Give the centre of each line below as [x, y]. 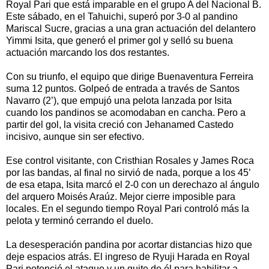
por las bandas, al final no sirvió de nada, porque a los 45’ [128, 172]
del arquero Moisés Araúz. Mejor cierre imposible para [121, 196]
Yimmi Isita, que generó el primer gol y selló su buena [119, 40]
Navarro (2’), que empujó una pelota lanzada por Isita [119, 100]
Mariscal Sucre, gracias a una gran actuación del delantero [131, 28]
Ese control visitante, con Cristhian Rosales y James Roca [130, 160]
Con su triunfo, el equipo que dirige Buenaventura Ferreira [130, 76]
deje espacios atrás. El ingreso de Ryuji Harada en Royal [128, 256]
